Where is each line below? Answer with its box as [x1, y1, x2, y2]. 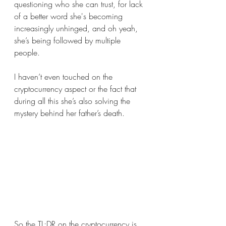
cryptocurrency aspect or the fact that [14, 83, 139, 94]
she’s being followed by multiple [14, 34, 123, 46]
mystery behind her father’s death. [14, 107, 127, 119]
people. [14, 46, 40, 58]
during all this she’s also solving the [14, 95, 133, 106]
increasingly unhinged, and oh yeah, [14, 22, 140, 34]
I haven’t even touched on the [14, 71, 115, 82]
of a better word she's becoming [14, 10, 125, 22]
